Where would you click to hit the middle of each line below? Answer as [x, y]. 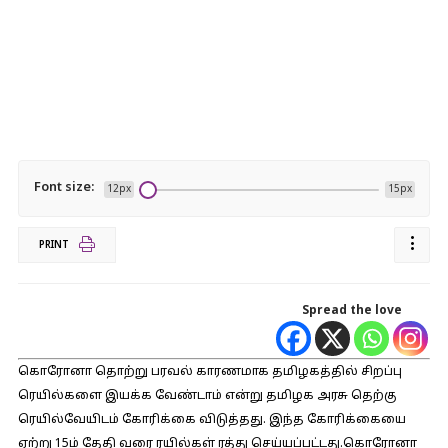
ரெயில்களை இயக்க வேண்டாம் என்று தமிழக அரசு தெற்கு [207, 396]
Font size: [63, 188]
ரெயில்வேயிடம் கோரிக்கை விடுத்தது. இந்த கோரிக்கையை [211, 420]
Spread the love [352, 311]
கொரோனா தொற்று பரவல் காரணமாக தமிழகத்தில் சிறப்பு [209, 372]
